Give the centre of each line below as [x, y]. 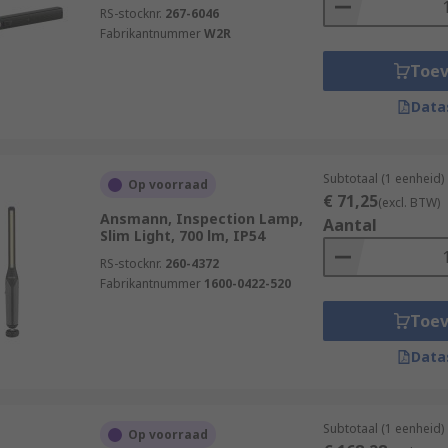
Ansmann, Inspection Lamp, [201, 218]
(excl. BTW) [408, 202]
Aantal [349, 225]
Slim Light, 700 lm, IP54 [182, 235]
